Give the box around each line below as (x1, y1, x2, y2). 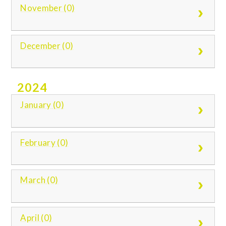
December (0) (20, 40, 74, 51)
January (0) (20, 99, 65, 110)
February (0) (20, 137, 69, 148)
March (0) (20, 175, 59, 186)
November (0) (20, 3, 75, 14)
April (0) (20, 212, 52, 223)
